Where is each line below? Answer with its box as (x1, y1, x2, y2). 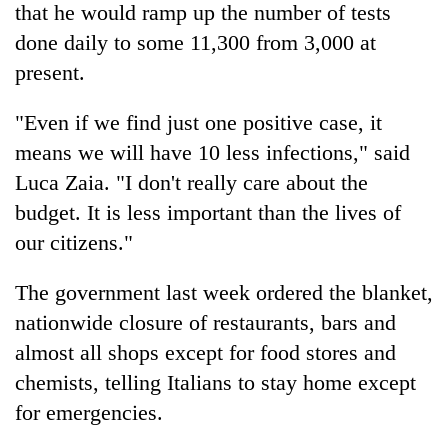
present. (15, 59, 85, 85)
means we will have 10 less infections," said (15, 139, 410, 165)
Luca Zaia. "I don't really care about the (15, 169, 368, 195)
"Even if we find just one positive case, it (15, 109, 382, 135)
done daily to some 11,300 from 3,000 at (15, 29, 376, 55)
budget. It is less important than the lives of (15, 199, 401, 225)
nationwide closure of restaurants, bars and (15, 309, 396, 335)
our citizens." (15, 229, 133, 255)
